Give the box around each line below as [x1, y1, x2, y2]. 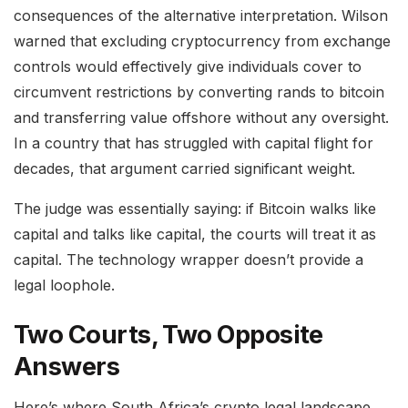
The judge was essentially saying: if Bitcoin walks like [14, 199, 376, 219]
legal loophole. [14, 276, 115, 295]
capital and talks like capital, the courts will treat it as [14, 225, 376, 244]
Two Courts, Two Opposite [14, 319, 323, 350]
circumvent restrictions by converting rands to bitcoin [14, 83, 384, 102]
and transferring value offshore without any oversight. [14, 108, 389, 127]
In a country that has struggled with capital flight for [14, 134, 373, 153]
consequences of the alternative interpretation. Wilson [14, 6, 388, 25]
